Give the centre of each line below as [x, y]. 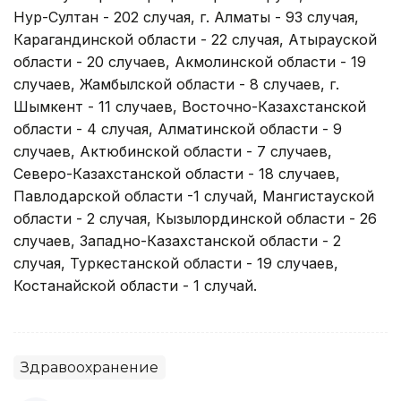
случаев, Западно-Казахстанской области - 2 [177, 240]
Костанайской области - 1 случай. [135, 285]
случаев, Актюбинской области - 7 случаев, [173, 151]
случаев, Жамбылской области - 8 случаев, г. [176, 84]
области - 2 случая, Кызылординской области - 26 [195, 218]
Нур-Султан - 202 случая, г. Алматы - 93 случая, [186, 17]
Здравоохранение [90, 367]
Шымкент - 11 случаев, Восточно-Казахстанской [190, 106]
